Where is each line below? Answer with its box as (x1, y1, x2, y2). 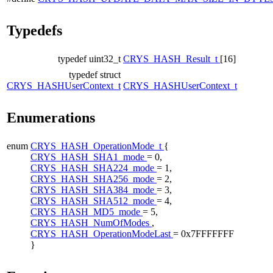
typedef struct (69, 69, 121, 80)
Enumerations (7, 109, 95, 126)
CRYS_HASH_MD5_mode (30, 206, 143, 217)
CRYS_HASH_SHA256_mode (30, 173, 157, 184)
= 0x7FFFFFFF (173, 228, 234, 239)
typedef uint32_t (58, 53, 121, 64)
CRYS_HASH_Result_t (123, 53, 220, 64)
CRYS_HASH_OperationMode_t (30, 140, 164, 151)
